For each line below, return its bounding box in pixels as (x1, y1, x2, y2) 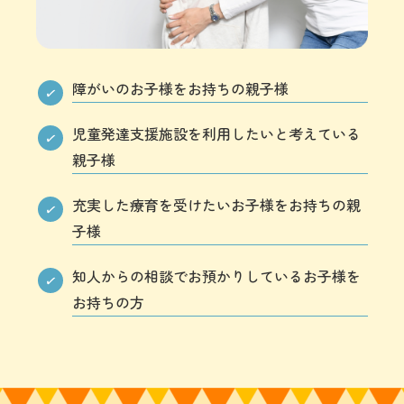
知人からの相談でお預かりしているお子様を (72, 265, 361, 288)
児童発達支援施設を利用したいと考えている (72, 123, 361, 145)
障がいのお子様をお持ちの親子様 (72, 78, 289, 100)
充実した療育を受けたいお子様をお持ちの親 (72, 194, 361, 216)
